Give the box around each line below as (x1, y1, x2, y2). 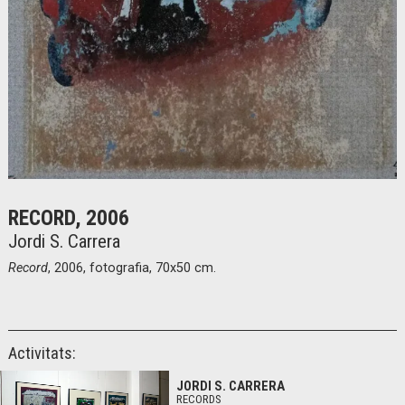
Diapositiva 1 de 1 (7, 182, 99, 198)
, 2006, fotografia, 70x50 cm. (48, 260, 216, 277)
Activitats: (8, 344, 76, 364)
